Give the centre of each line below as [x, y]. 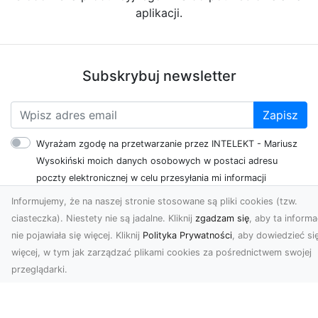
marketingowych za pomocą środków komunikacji [143, 195]
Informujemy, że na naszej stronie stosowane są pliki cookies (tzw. [154, 201]
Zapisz [280, 115]
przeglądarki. [39, 269]
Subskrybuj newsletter [159, 76]
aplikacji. [159, 13]
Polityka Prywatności [187, 235]
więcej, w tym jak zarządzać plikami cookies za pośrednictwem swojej [161, 252]
